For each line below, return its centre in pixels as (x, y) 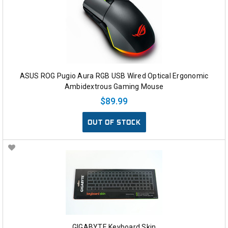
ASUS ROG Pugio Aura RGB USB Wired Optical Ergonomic (114, 76)
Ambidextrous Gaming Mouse (114, 87)
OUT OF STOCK (114, 122)
